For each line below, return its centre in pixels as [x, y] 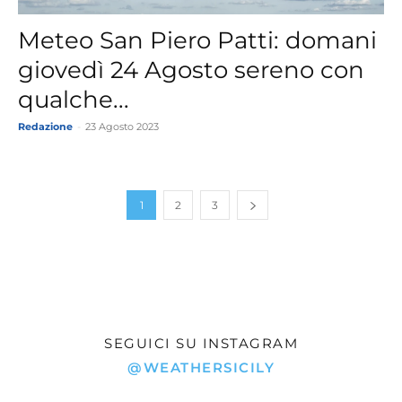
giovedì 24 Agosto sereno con [191, 70]
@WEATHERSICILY [201, 367]
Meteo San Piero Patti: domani [197, 40]
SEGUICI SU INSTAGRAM [201, 343]
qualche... [74, 99]
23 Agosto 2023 [122, 126]
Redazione [45, 126]
